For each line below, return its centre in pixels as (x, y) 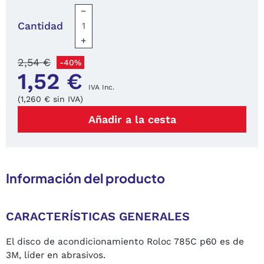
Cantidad (40, 26)
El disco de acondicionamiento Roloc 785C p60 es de (125, 242)
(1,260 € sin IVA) (50, 99)
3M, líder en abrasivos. (56, 255)
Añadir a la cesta (132, 120)
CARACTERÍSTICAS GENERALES (98, 217)
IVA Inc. (101, 88)
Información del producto (85, 179)
